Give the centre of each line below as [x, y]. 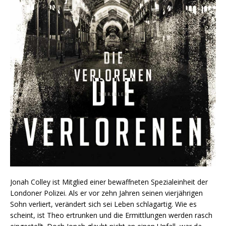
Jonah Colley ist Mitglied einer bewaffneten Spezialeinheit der [109, 182]
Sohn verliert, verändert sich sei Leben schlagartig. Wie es [103, 204]
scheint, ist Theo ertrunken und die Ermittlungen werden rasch [111, 215]
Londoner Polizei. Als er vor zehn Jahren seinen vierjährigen [106, 193]
